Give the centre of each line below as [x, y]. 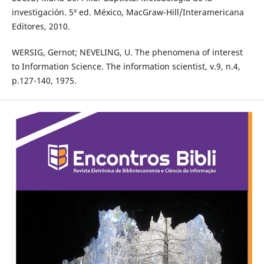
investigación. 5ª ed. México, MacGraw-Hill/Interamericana [128, 12]
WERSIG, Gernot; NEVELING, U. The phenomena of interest [127, 52]
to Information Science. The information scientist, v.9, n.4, [126, 66]
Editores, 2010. [41, 26]
